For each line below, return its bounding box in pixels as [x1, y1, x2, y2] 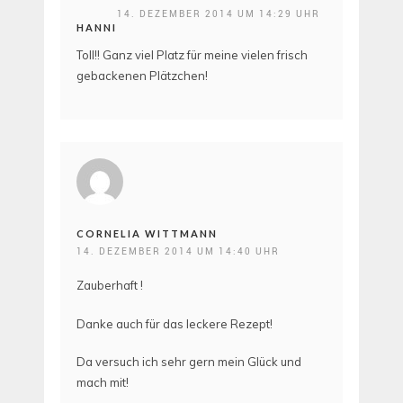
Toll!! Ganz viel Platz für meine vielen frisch [76, 47, 308, 62]
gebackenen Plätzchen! [76, 67, 208, 83]
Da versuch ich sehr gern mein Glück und [76, 354, 301, 370]
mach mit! [76, 375, 129, 390]
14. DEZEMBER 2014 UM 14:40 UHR [76, 245, 280, 258]
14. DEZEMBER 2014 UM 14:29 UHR [117, 6, 320, 20]
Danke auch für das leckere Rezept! [76, 316, 273, 331]
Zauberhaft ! [76, 278, 143, 293]
